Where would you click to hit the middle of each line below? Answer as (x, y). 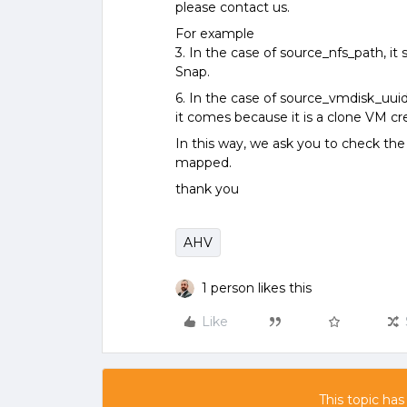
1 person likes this (257, 288)
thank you (207, 189)
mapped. (203, 163)
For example (215, 34)
